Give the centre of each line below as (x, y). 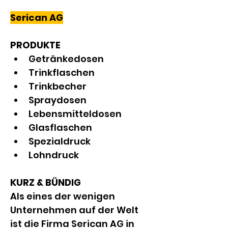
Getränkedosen (66, 59)
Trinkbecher (58, 86)
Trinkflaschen (62, 73)
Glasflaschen (60, 127)
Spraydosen (58, 100)
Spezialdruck (60, 141)
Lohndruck (54, 155)
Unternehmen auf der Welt (75, 210)
